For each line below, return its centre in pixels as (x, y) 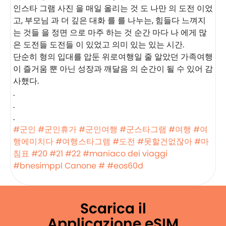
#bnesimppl (38, 165)
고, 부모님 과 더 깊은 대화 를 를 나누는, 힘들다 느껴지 (109, 20)
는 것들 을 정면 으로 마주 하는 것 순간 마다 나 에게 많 (110, 32)
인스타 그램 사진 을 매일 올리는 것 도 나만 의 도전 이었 (113, 8)
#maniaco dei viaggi (125, 153)
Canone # (85, 165)
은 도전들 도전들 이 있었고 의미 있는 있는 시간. (99, 44)
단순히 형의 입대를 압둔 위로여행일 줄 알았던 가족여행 (113, 56)
